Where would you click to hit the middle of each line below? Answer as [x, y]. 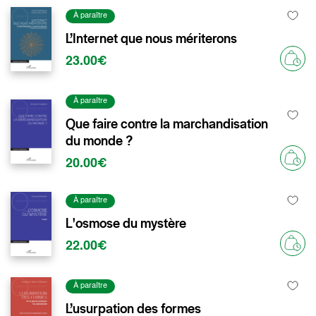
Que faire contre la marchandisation [167, 123]
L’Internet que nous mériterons [151, 38]
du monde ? [99, 140]
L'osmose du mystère [126, 223]
